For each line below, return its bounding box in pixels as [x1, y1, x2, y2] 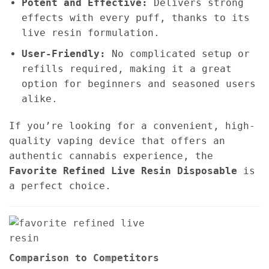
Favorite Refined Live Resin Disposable [9, 165, 237, 177]
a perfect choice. [9, 180, 111, 192]
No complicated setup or [105, 47, 250, 59]
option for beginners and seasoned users [21, 77, 256, 89]
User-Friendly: [21, 47, 106, 59]
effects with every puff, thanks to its [21, 12, 250, 24]
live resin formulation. [21, 27, 160, 39]
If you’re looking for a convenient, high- [9, 120, 255, 132]
